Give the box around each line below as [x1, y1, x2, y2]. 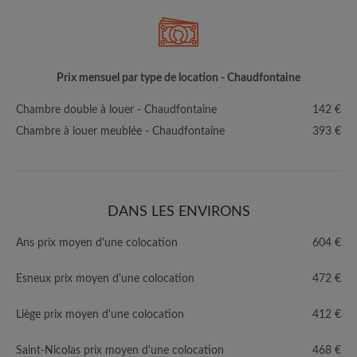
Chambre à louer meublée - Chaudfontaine [16, 126, 225, 137]
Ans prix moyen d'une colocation [16, 237, 178, 249]
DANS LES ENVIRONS [107, 205, 250, 219]
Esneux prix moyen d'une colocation [16, 273, 194, 284]
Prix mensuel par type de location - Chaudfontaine [57, 73, 300, 84]
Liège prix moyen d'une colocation [16, 309, 184, 320]
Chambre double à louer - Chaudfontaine [16, 104, 217, 116]
